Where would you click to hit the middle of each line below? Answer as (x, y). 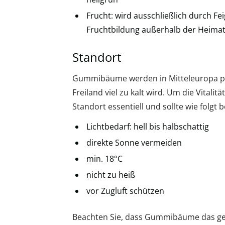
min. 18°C (104, 159)
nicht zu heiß (111, 175)
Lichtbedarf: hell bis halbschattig (148, 127)
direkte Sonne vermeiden (134, 143)
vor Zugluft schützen (125, 191)
